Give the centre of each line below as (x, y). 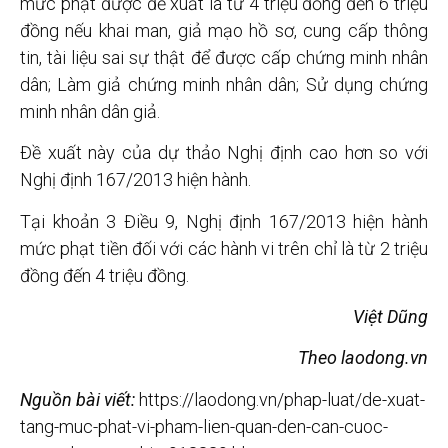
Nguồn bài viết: (77, 399)
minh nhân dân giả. (90, 111)
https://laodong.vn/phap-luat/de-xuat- (282, 399)
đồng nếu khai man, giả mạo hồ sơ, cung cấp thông (224, 30)
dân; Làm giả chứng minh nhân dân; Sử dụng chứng (224, 84)
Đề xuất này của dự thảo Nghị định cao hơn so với (224, 153)
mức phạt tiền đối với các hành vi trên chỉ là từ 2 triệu (224, 248)
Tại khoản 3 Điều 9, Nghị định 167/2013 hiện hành (224, 221)
